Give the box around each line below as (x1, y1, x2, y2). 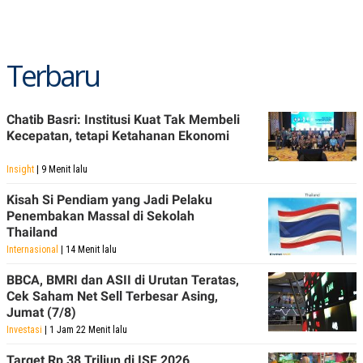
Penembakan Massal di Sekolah (6, 207, 194, 224)
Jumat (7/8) (6, 304, 76, 320)
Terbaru (6, 55, 99, 96)
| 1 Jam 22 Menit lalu (42, 323, 127, 335)
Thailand (6, 224, 58, 240)
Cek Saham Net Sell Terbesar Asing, (6, 288, 218, 304)
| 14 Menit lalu (58, 243, 117, 255)
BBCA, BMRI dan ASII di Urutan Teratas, (6, 271, 239, 288)
